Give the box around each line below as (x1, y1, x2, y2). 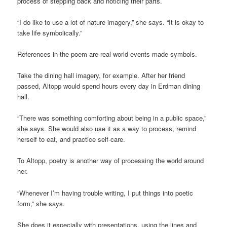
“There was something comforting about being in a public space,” (17, 113, 207, 123)
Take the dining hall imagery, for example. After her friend (17, 70, 185, 81)
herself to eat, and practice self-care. (17, 134, 126, 144)
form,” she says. (17, 198, 65, 208)
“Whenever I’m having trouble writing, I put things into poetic (17, 187, 194, 198)
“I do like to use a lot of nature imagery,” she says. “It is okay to (17, 17, 204, 27)
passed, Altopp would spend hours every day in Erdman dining (17, 81, 201, 91)
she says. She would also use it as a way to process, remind (17, 124, 197, 134)
